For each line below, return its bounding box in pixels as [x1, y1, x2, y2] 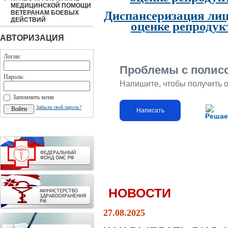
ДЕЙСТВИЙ [11, 16, 46, 23]
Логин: [4, 53, 21, 60]
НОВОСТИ [108, 186, 171, 200]
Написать [136, 107, 164, 114]
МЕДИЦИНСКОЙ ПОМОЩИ [11, 2, 91, 9]
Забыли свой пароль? [36, 104, 81, 110]
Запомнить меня [13, 94, 54, 101]
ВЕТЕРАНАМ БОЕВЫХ [11, 9, 79, 16]
